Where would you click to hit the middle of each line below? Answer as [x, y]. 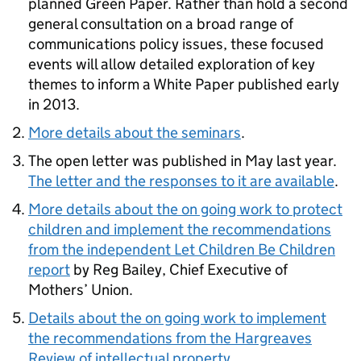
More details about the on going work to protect [185, 209]
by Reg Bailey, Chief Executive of [179, 270]
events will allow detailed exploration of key [172, 64]
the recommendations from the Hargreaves [170, 338]
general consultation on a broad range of [161, 24]
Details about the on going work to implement [177, 318]
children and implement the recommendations [180, 229]
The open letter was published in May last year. [184, 161]
